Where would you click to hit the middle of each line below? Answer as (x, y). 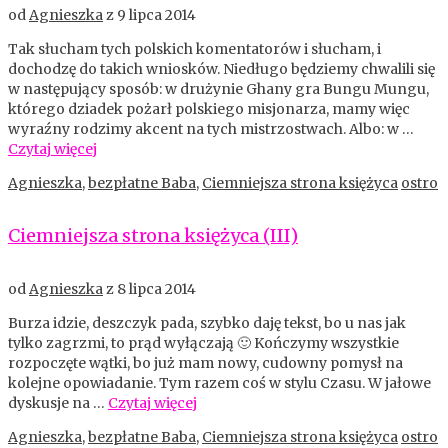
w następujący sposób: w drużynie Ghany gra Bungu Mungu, (218, 88)
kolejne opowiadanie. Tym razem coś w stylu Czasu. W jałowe (219, 382)
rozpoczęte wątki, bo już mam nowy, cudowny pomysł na (205, 362)
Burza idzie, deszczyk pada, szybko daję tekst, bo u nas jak (207, 322)
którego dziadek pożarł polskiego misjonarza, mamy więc (209, 108)
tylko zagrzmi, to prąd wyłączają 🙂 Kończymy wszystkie (203, 342)
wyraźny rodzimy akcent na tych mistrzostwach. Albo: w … (211, 128)
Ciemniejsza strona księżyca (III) (153, 235)
